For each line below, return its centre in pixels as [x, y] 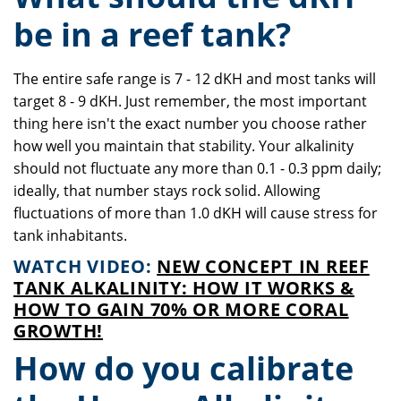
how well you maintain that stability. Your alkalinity [183, 146]
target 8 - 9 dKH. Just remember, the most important [190, 101]
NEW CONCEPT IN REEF [263, 266]
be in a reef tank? [152, 34]
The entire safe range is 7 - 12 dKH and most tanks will [195, 79]
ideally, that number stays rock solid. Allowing [167, 191]
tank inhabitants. [72, 235]
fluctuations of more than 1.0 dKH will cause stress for [196, 213]
